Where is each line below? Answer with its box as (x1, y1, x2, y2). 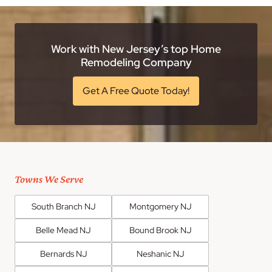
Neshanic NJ (137, 248, 184, 260)
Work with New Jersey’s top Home (51, 42, 221, 56)
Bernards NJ (39, 248, 87, 260)
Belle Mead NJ (36, 225, 90, 236)
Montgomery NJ (129, 201, 191, 212)
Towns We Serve (15, 173, 83, 186)
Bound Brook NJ (129, 225, 191, 236)
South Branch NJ (31, 201, 95, 212)
